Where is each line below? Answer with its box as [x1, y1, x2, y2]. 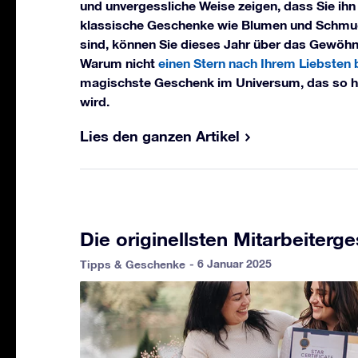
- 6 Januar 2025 [189, 256, 272, 270]
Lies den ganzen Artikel [80, 126, 240, 145]
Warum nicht [80, 54, 158, 70]
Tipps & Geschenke [80, 257, 185, 271]
